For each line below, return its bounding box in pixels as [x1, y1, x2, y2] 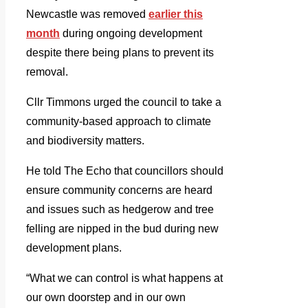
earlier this [148, 8, 203, 21]
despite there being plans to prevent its [26, 47, 214, 59]
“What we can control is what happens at [26, 272, 223, 285]
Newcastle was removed [26, 8, 148, 21]
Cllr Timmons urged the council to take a [26, 96, 221, 109]
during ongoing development [60, 27, 202, 40]
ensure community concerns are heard [26, 184, 212, 197]
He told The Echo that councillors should [26, 165, 223, 177]
